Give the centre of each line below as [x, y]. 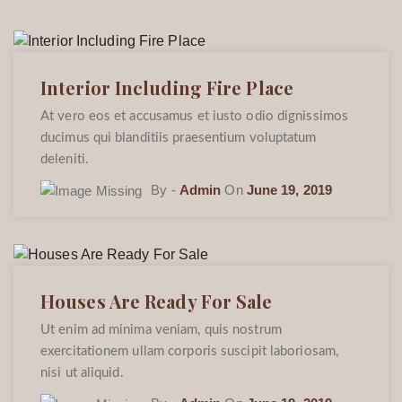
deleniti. [65, 160]
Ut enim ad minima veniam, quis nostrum [161, 330]
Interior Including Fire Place [167, 88]
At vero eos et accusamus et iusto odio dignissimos [195, 117]
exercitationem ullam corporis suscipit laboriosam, [190, 352]
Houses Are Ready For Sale [157, 301]
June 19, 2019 [289, 190]
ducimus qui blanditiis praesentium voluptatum [179, 138]
